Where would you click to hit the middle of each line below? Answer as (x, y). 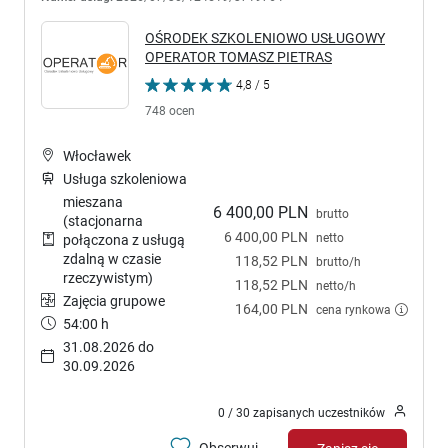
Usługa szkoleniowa (125, 178)
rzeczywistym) (108, 277)
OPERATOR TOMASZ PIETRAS (238, 56)
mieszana (93, 201)
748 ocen (170, 110)
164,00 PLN (271, 308)
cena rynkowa (353, 309)
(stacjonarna (103, 220)
